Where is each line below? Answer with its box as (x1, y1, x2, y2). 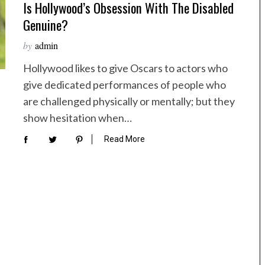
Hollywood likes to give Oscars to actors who (23, 62, 228, 75)
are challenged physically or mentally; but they (23, 95, 235, 108)
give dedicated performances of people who (23, 78, 226, 91)
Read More (104, 134, 145, 144)
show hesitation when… (23, 111, 132, 124)
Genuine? (23, 15, 68, 35)
